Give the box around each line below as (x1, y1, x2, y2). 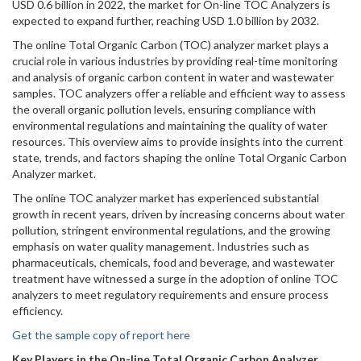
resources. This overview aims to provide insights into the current (12, 135, 343, 148)
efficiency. (12, 304, 63, 317)
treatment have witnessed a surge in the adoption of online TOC (12, 272, 338, 285)
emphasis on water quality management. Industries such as (12, 239, 309, 253)
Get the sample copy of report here (12, 328, 190, 342)
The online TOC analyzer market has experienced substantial (12, 191, 319, 205)
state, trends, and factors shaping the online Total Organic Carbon (12, 151, 346, 164)
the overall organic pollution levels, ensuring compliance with (12, 102, 316, 116)
